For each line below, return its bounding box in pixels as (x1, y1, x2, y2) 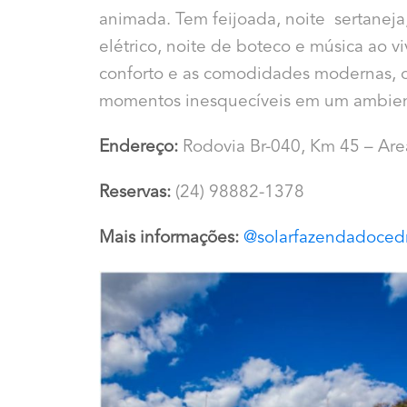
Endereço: (99, 138, 184, 156)
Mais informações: (99, 229, 244, 247)
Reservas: (99, 184, 176, 202)
